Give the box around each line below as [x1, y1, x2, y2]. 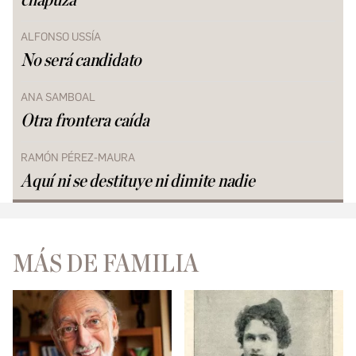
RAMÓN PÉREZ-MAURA [21, 151, 135, 165]
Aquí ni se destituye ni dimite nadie [21, 172, 255, 192]
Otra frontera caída [21, 112, 149, 131]
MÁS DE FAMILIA [13, 251, 199, 277]
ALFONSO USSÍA [21, 30, 101, 44]
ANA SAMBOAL [21, 91, 95, 105]
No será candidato [21, 52, 142, 71]
